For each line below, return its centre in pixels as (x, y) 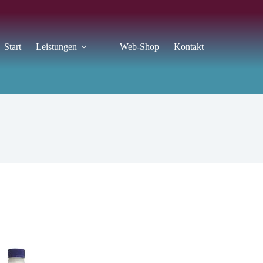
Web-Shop (139, 47)
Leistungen (56, 47)
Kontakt (188, 47)
